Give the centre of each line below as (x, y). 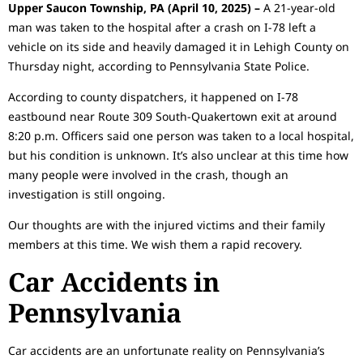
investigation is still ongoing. (87, 194)
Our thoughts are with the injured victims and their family (167, 225)
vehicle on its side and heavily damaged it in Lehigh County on (179, 46)
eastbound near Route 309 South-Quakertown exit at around (173, 116)
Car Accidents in (114, 281)
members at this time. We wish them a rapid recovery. (155, 245)
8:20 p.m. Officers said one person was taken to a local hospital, (181, 135)
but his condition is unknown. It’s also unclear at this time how (178, 155)
